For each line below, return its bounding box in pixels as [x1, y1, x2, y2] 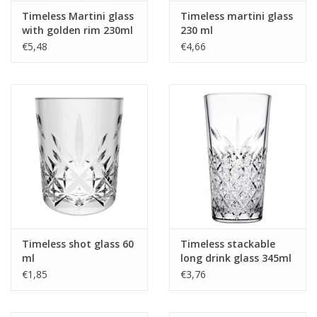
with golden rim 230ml [22, 23, 133, 38]
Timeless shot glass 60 [22, 236, 134, 250]
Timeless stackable [180, 236, 275, 250]
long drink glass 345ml [180, 250, 292, 265]
